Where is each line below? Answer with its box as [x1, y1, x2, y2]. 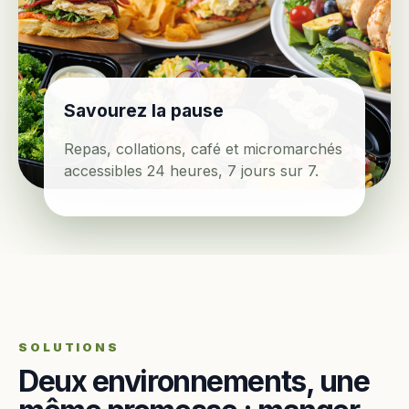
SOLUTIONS [18, 340, 120, 354]
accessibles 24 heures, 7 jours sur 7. [64, 162, 319, 180]
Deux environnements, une [18, 363, 370, 399]
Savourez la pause [64, 100, 224, 121]
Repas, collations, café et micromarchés [64, 140, 342, 158]
